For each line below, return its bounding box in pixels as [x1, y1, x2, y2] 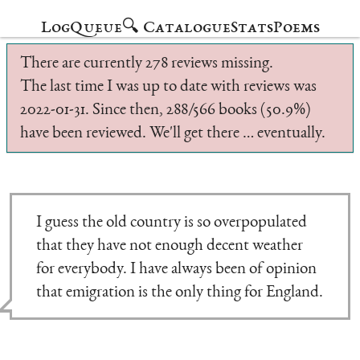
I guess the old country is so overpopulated [35, 215, 307, 231]
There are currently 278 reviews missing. [20, 55, 273, 72]
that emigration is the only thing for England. [35, 284, 323, 301]
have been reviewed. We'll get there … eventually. [20, 125, 325, 142]
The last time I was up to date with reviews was [20, 79, 317, 96]
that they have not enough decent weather [35, 238, 303, 255]
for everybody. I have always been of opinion [35, 261, 317, 278]
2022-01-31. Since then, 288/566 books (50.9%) [20, 102, 311, 119]
